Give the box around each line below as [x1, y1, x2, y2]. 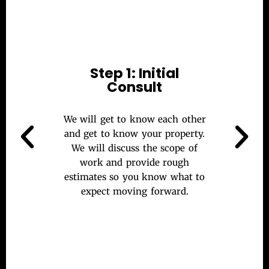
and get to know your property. [64, 127, 205, 139]
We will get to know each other [63, 113, 206, 125]
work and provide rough [79, 156, 190, 168]
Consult [107, 77, 162, 97]
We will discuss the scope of [71, 142, 198, 154]
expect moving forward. [80, 185, 189, 197]
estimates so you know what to [64, 171, 205, 183]
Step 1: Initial [90, 63, 179, 83]
